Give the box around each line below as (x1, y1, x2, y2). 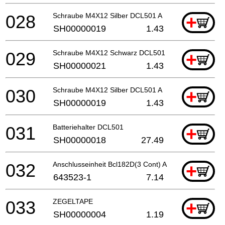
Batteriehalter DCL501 (53, 123, 124, 131)
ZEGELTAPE (53, 197, 93, 205)
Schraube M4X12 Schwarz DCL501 (53, 48, 165, 57)
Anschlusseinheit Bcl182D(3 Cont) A (53, 160, 167, 168)
